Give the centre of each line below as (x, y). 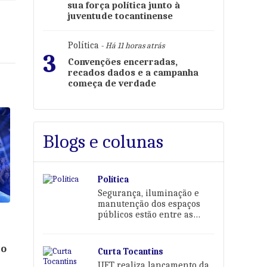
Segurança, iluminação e (149, 193)
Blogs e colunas (103, 142)
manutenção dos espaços (149, 204)
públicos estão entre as (146, 215)
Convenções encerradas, (123, 62)
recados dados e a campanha (133, 73)
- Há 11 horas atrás (132, 46)
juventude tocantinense (120, 16)
